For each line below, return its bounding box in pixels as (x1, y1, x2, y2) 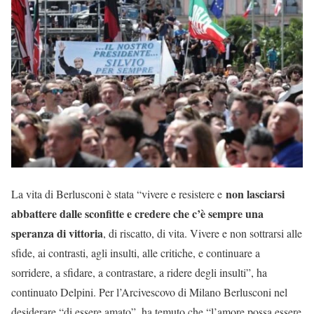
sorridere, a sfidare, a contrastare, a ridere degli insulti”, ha (11, 264, 267, 280)
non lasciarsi (226, 185, 285, 202)
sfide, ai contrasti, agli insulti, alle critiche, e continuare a (11, 245, 260, 260)
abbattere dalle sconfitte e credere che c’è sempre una (11, 205, 264, 221)
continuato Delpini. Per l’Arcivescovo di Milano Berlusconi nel (11, 284, 287, 299)
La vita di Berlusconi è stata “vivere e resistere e (11, 186, 226, 201)
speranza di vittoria (11, 224, 103, 241)
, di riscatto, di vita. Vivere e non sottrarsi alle (103, 225, 302, 240)
